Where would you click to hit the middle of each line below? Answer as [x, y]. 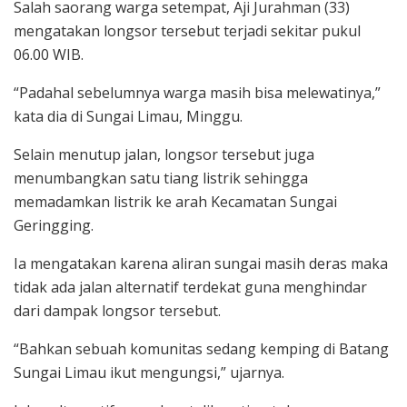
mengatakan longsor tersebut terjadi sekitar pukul [187, 30]
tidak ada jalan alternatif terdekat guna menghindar [190, 287]
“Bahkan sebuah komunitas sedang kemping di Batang [201, 348]
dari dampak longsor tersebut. [117, 310]
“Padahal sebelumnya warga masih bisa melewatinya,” [197, 92]
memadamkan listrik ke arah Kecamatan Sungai [175, 201]
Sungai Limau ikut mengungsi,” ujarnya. [149, 372]
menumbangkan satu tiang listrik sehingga [161, 178]
